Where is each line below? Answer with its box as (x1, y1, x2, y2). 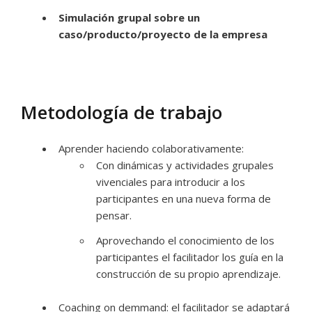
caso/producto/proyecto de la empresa (58, 27, 267, 41)
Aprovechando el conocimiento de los (96, 233, 274, 247)
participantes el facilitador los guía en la (96, 250, 283, 264)
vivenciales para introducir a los (96, 175, 245, 189)
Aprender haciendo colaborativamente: (58, 141, 244, 155)
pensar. (96, 208, 132, 222)
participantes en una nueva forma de (96, 192, 271, 205)
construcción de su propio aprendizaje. (96, 267, 281, 281)
